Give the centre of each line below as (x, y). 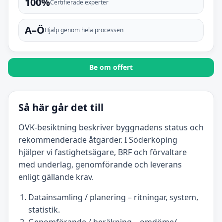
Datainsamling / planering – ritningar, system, (113, 197)
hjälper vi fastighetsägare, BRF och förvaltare (103, 152)
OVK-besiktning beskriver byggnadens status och (111, 128)
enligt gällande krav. (56, 177)
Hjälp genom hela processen (84, 30)
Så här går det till (61, 108)
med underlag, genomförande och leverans (100, 165)
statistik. (44, 210)
